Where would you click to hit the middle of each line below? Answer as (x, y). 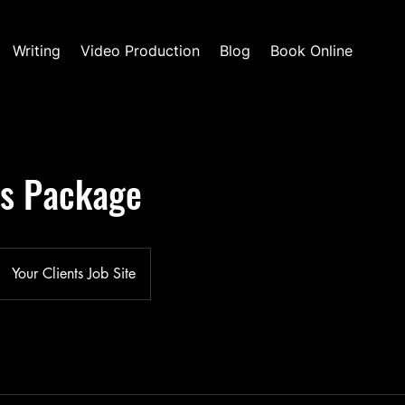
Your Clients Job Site (74, 273)
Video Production (140, 51)
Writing (36, 51)
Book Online (311, 51)
